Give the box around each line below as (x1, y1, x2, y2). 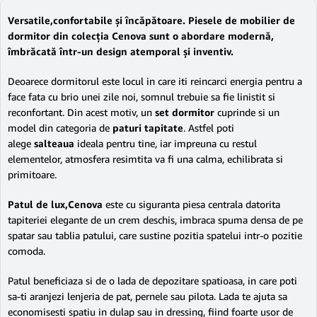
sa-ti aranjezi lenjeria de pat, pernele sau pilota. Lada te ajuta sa (8, 290, 287, 302)
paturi (113, 122, 142, 134)
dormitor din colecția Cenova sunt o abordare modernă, (8, 30, 274, 42)
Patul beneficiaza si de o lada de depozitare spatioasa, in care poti (8, 275, 297, 287)
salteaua (34, 137, 77, 149)
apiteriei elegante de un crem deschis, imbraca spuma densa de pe (11, 214, 303, 226)
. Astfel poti (183, 122, 234, 134)
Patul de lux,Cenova (8, 198, 103, 210)
